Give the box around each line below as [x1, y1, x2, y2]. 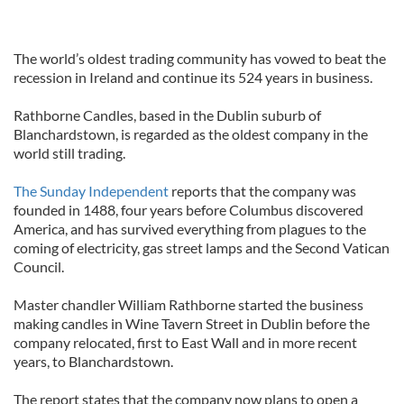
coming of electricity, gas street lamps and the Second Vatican [14, 239, 390, 256]
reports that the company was [169, 182, 356, 199]
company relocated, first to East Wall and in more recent [14, 334, 357, 351]
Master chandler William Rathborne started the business [14, 296, 363, 313]
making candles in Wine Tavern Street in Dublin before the [14, 315, 370, 332]
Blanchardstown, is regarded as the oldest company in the [14, 125, 368, 142]
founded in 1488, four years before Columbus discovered [14, 201, 363, 218]
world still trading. [14, 144, 125, 161]
